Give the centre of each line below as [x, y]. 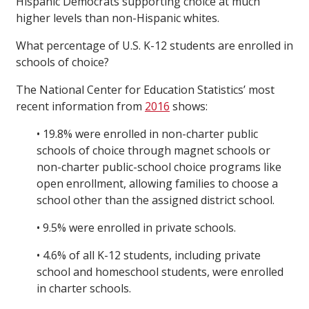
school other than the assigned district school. [156, 200]
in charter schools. [84, 289]
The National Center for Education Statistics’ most [145, 90]
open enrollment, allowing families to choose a [157, 184]
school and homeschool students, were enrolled [160, 272]
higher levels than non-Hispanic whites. [118, 18]
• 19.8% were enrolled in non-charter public [147, 134]
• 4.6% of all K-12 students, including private [149, 256]
